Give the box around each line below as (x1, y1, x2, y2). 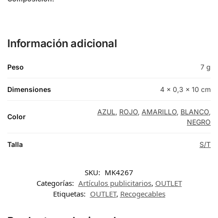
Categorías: (36, 178, 76, 188)
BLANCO (181, 107, 209, 116)
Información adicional (7, 36, 117, 50)
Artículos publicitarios (78, 178, 151, 188)
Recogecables (120, 188, 165, 199)
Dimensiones (7, 85, 51, 93)
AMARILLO (142, 107, 177, 116)
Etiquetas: (53, 188, 88, 199)
